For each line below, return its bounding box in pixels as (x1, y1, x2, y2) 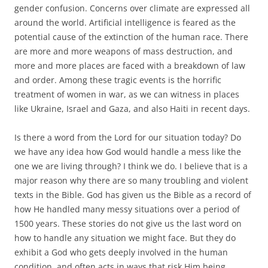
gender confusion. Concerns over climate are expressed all (14, 2, 250, 14)
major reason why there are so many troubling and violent (14, 174, 248, 186)
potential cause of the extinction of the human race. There (14, 31, 248, 42)
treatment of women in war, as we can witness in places (14, 88, 239, 100)
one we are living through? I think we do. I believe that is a (14, 160, 248, 172)
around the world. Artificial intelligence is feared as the (14, 16, 236, 28)
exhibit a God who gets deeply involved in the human (14, 246, 228, 258)
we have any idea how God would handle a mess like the (14, 145, 241, 157)
